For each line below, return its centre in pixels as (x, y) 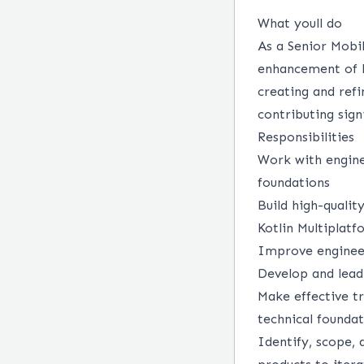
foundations (294, 182)
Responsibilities (306, 137)
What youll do (300, 23)
